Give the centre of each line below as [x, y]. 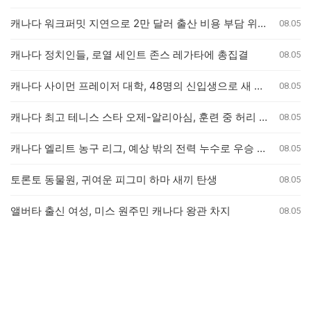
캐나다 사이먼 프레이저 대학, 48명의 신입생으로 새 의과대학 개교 [258, 85]
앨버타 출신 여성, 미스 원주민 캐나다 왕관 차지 [120, 210]
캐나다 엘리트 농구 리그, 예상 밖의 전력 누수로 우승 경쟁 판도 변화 [261, 148]
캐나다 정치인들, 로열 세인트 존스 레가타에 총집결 [129, 54]
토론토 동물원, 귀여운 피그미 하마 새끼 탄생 [114, 179]
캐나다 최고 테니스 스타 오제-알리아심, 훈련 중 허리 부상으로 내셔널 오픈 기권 [263, 117]
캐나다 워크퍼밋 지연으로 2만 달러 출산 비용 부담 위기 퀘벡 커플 [262, 23]
